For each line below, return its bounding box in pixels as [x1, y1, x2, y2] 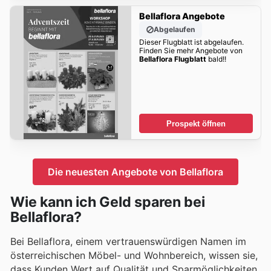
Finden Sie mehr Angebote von [139, 46, 243, 56]
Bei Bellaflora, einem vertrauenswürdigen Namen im [10, 235, 246, 247]
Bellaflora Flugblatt [139, 54, 206, 64]
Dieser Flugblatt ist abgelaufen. [139, 38, 244, 47]
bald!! [206, 54, 226, 64]
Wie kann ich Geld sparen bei [10, 193, 205, 211]
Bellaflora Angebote [139, 11, 225, 22]
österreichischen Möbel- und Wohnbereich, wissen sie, [10, 249, 258, 261]
